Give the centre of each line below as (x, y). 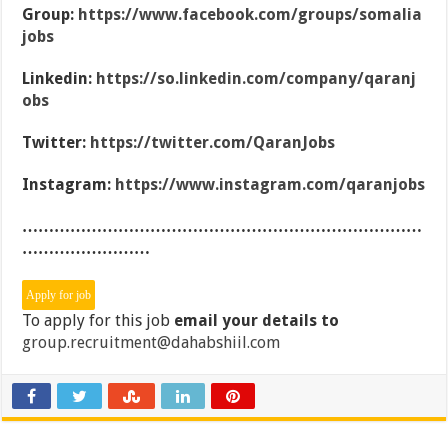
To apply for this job (98, 321)
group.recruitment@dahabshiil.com (151, 343)
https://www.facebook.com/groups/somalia (250, 15)
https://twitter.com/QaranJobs (213, 143)
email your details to (257, 321)
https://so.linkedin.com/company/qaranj (256, 79)
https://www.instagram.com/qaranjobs (270, 185)
